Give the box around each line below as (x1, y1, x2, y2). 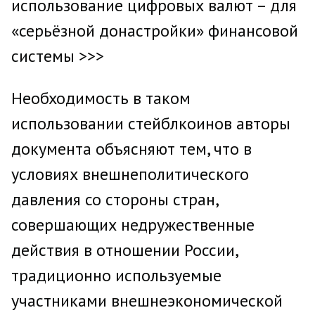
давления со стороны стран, (11, 188, 218, 210)
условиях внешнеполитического (11, 163, 249, 185)
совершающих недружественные (11, 214, 255, 236)
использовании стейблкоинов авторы (11, 112, 290, 134)
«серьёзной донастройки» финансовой (11, 20, 298, 41)
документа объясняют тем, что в (11, 138, 252, 160)
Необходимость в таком (11, 87, 191, 109)
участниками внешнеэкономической (11, 290, 283, 311)
